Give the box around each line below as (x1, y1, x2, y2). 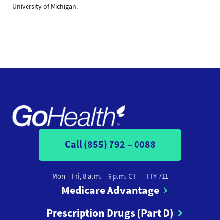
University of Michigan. (12, 1, 78, 11)
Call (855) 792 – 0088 (64, 138, 156, 152)
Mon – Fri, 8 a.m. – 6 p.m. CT (52, 171, 137, 182)
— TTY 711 (136, 171, 168, 182)
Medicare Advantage (61, 183, 159, 198)
